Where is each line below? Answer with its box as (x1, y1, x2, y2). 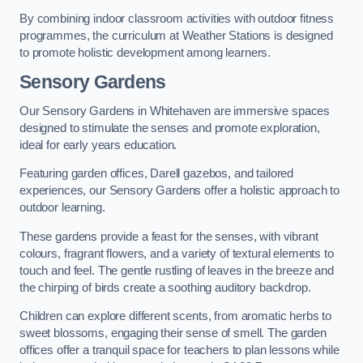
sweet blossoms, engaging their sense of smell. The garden (19, 327, 327, 340)
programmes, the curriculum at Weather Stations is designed (19, 28, 333, 42)
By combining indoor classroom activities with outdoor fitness (19, 11, 335, 25)
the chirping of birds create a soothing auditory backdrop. (19, 280, 311, 294)
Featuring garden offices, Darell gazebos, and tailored (19, 167, 294, 181)
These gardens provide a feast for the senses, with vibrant (19, 229, 318, 243)
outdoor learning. (19, 201, 105, 215)
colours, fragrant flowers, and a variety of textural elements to (19, 246, 334, 260)
